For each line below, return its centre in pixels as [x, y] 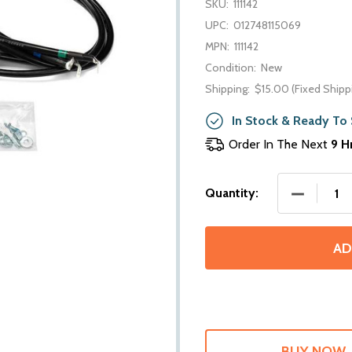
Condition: [231, 68]
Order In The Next [280, 144]
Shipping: [227, 89]
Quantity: [232, 193]
